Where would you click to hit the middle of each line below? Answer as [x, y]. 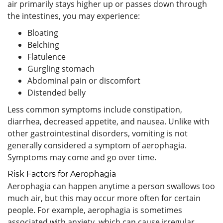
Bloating [43, 33]
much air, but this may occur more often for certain [104, 198]
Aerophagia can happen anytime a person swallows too [111, 186]
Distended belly [56, 92]
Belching [43, 45]
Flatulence [47, 56]
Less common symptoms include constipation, [95, 109]
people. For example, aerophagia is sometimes [95, 210]
